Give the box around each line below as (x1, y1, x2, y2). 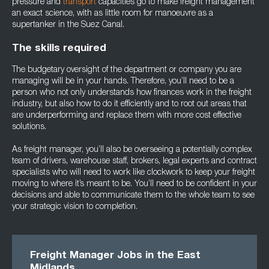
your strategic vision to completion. (12, 203, 138, 211)
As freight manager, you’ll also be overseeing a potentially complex (12, 146, 252, 154)
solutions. (12, 123, 46, 131)
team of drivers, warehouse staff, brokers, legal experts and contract (12, 157, 257, 166)
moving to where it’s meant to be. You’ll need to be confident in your (12, 180, 257, 189)
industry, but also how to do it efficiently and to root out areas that (12, 100, 247, 109)
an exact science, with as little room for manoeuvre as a (12, 10, 213, 18)
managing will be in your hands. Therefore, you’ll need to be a (12, 77, 234, 86)
